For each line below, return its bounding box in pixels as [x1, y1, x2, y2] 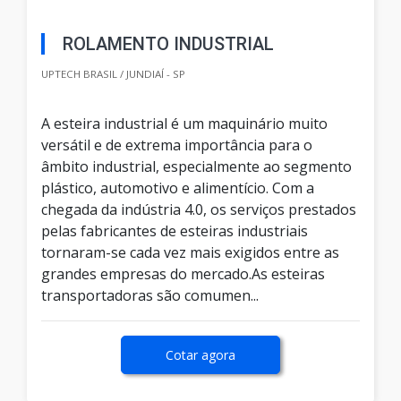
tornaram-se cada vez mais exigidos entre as [41, 243, 339, 263]
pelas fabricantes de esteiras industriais [41, 221, 308, 242]
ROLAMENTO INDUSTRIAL [63, 33, 274, 55]
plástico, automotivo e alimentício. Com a [41, 178, 314, 199]
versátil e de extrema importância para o [41, 135, 312, 156]
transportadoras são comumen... [41, 286, 259, 306]
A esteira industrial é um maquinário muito [41, 114, 328, 134]
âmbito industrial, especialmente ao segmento [41, 157, 352, 177]
